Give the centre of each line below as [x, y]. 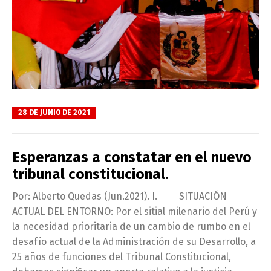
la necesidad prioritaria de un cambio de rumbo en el [131, 227]
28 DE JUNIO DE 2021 [54, 112]
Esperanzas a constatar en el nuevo [132, 158]
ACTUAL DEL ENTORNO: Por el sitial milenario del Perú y [135, 212]
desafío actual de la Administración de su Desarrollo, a [134, 242]
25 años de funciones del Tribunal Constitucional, [122, 257]
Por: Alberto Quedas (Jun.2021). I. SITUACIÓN [119, 197]
